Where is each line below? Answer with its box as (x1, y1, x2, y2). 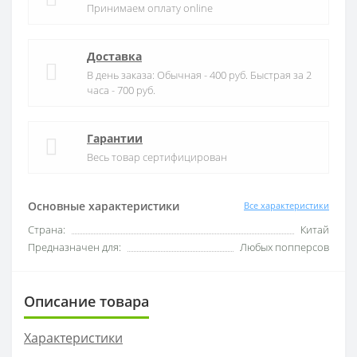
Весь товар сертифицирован (87, 149, 227, 164)
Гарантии (87, 130, 143, 146)
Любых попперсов (240, 239, 329, 254)
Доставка (87, 48, 142, 64)
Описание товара (24, 291, 149, 311)
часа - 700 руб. (87, 82, 155, 97)
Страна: (28, 222, 65, 237)
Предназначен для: (28, 239, 121, 254)
